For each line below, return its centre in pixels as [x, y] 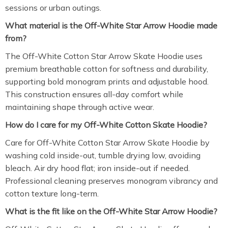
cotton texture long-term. [52, 193]
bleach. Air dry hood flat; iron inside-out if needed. [97, 168]
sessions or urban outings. [53, 8]
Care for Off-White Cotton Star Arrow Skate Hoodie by [107, 142]
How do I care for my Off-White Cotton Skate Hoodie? [106, 125]
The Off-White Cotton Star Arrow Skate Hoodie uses [104, 56]
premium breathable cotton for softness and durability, [107, 69]
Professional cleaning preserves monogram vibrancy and [111, 181]
